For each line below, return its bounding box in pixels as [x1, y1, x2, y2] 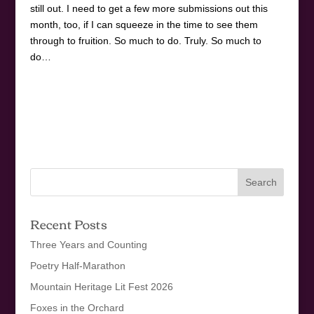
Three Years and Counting [29, 238, 147, 250]
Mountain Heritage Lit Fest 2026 [29, 280, 173, 292]
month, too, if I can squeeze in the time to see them [29, 18, 258, 30]
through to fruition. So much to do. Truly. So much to [29, 34, 261, 46]
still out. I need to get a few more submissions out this [29, 2, 268, 14]
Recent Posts [29, 211, 107, 235]
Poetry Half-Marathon [29, 259, 125, 271]
